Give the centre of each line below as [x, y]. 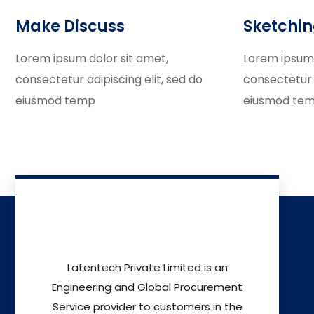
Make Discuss [70, 26]
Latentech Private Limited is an [147, 267]
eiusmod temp [55, 101]
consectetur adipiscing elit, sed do [109, 80]
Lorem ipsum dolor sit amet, [92, 59]
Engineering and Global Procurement [147, 287]
